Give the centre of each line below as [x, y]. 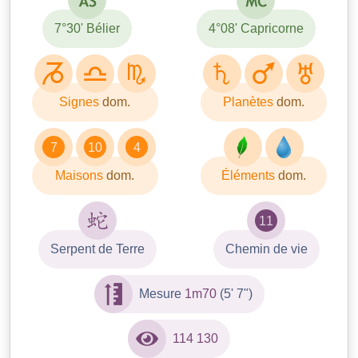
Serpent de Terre [98, 249]
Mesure [161, 293]
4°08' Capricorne [256, 28]
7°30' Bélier [88, 28]
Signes [81, 101]
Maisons [81, 175]
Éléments [249, 175]
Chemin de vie [266, 249]
